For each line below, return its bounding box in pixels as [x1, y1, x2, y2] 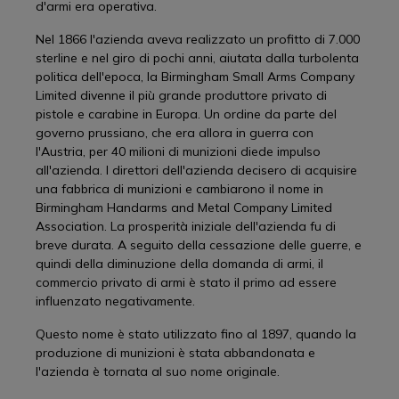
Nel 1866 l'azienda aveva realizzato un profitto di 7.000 [36, 31, 360, 47]
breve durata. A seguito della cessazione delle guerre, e [36, 237, 362, 253]
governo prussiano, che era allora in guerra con [36, 125, 313, 141]
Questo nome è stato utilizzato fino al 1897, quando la [36, 326, 356, 342]
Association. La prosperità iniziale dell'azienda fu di [36, 218, 336, 234]
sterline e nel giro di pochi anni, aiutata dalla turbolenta [36, 50, 359, 66]
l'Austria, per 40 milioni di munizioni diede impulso [36, 143, 321, 159]
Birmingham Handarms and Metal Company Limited [36, 199, 332, 216]
